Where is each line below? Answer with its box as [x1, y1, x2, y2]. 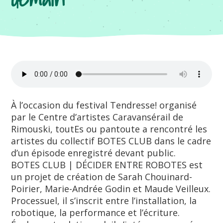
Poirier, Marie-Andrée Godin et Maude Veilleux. [11, 183, 211, 195]
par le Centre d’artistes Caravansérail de [11, 111, 184, 123]
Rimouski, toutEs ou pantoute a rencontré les [11, 123, 208, 135]
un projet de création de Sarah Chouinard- [11, 171, 193, 183]
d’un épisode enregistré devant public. [11, 147, 176, 159]
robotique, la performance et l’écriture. [11, 207, 180, 219]
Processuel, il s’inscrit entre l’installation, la [11, 195, 197, 207]
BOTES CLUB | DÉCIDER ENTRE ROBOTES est [11, 159, 203, 171]
